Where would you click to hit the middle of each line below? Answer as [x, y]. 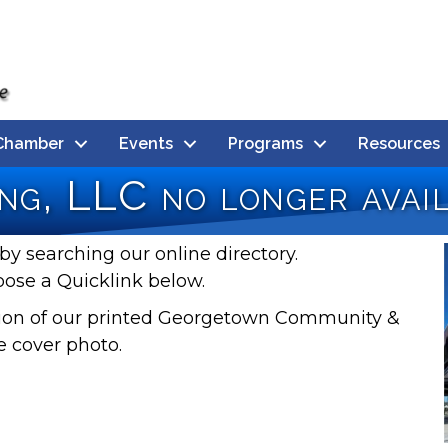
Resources [399, 143]
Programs [265, 143]
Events [146, 143]
